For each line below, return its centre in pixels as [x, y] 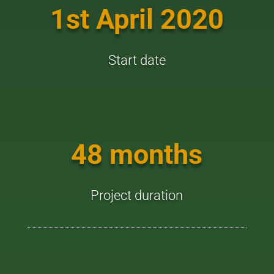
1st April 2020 [137, 19]
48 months [137, 154]
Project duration [137, 195]
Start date [137, 60]
